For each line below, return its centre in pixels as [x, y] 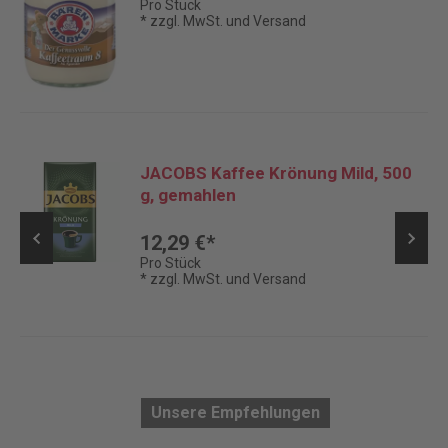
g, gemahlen [188, 194]
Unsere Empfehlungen [235, 412]
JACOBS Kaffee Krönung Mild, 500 [276, 172]
